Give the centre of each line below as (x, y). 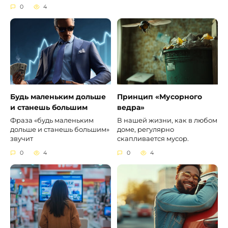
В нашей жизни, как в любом (167, 120)
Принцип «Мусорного (160, 97)
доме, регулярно (146, 129)
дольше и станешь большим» (60, 129)
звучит (22, 138)
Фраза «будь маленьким (52, 120)
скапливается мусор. (153, 138)
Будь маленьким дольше (58, 97)
